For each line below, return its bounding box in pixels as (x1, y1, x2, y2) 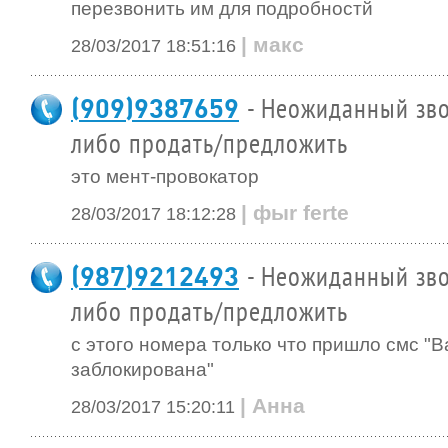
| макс (241, 33, 304, 56)
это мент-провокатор (71, 166, 259, 187)
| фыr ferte (241, 201, 349, 224)
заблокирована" (71, 359, 214, 380)
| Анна (240, 394, 305, 417)
